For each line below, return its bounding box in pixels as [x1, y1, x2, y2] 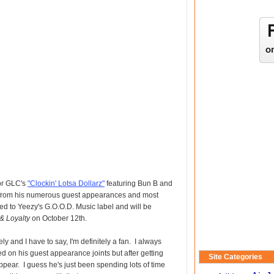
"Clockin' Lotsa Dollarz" [28, 179, 105, 188]
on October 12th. [30, 214, 87, 223]
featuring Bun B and [105, 179, 172, 188]
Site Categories [209, 253, 262, 261]
